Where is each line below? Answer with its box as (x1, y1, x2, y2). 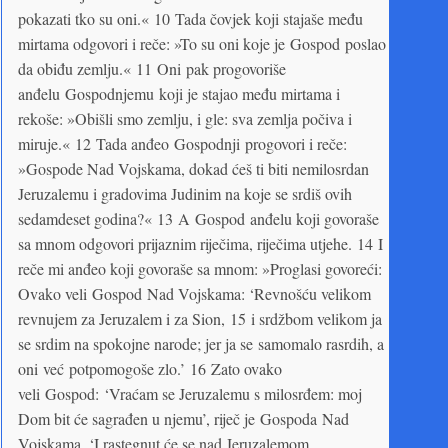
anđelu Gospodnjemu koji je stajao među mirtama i (18, 82, 340, 104)
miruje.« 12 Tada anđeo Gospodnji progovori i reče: (18, 132, 347, 154)
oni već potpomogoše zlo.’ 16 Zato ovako (18, 357, 282, 379)
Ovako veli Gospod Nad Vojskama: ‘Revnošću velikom (18, 282, 371, 304)
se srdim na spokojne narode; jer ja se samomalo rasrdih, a (18, 332, 384, 354)
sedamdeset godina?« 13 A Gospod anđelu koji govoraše (18, 207, 379, 229)
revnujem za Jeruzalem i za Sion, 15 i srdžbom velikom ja (18, 307, 382, 329)
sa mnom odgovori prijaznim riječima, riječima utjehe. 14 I (18, 232, 383, 254)
